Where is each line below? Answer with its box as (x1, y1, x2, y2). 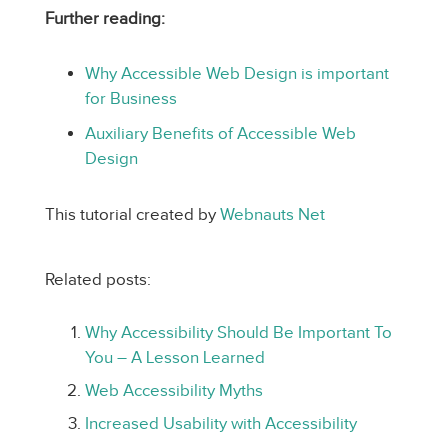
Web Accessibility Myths (85, 381, 263, 400)
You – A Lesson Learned (85, 348, 265, 367)
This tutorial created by (45, 205, 220, 224)
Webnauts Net (220, 205, 325, 224)
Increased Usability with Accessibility (85, 414, 357, 433)
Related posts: (45, 270, 151, 289)
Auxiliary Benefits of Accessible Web (85, 124, 356, 143)
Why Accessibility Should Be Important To (85, 323, 392, 342)
